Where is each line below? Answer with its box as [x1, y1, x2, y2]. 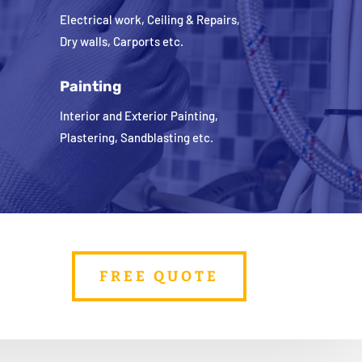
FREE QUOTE [99, 267, 220, 286]
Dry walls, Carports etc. [60, 34, 184, 48]
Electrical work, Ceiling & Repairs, [60, 12, 241, 27]
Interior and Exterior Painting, [60, 107, 219, 123]
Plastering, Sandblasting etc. [60, 129, 214, 145]
